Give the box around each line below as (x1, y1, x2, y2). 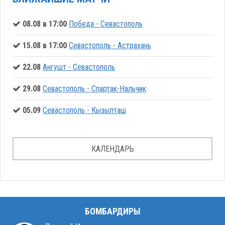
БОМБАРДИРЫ (85, 206, 140, 216)
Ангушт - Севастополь (43, 62, 115, 72)
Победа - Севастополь (69, 19, 143, 29)
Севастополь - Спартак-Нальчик (43, 84, 146, 94)
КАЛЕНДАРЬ (91, 144, 134, 154)
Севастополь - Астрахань (69, 41, 151, 51)
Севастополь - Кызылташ (43, 105, 126, 116)
